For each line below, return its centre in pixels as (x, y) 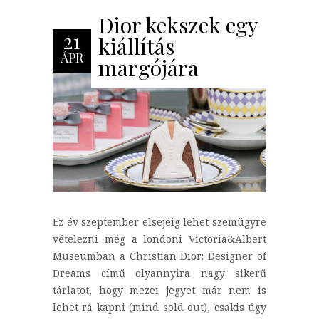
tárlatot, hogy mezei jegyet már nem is (159, 291)
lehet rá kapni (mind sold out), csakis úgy (159, 308)
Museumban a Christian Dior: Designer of (159, 256)
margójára (148, 67)
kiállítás (136, 46)
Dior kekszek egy (178, 25)
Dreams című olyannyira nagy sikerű (159, 273)
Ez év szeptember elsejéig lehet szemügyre (159, 222)
